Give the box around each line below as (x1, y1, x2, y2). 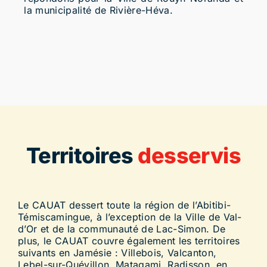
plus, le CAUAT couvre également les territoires (17, 235, 240, 247)
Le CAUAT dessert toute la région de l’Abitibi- (17, 199, 231, 212)
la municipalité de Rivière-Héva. (24, 4, 173, 16)
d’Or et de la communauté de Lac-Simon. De (17, 223, 226, 235)
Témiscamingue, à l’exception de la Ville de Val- (17, 211, 242, 223)
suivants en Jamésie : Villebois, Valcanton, (17, 247, 217, 259)
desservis (133, 142, 241, 169)
